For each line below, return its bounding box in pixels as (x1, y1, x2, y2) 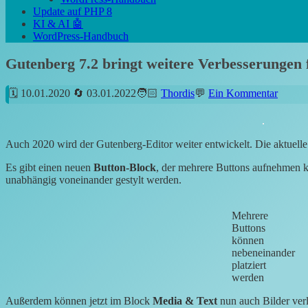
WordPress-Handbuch (33, 30, 129, 42)
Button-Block (93, 162, 156, 174)
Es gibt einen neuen (5, 162, 93, 174)
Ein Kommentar (208, 87, 278, 100)
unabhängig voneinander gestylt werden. (5, 174, 181, 186)
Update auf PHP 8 (33, 5, 112, 17)
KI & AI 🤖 (33, 17, 83, 30)
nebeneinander (232, 247, 295, 259)
